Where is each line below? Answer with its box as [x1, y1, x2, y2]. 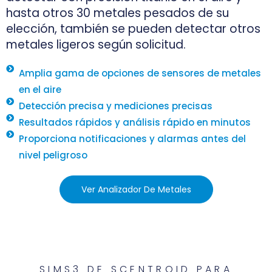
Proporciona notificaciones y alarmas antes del [19, 132, 246, 145]
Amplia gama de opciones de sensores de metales [19, 66, 262, 80]
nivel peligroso [19, 148, 88, 161]
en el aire [19, 83, 62, 96]
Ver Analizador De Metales [81, 183, 191, 195]
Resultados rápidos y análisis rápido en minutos [19, 115, 251, 129]
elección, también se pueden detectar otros [6, 20, 260, 37]
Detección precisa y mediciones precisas [19, 99, 213, 112]
